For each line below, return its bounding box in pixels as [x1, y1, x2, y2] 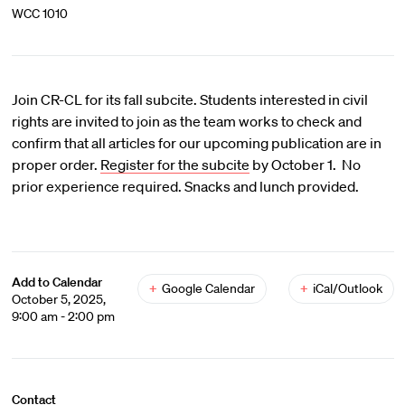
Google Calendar [161, 280, 255, 297]
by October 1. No [249, 155, 361, 174]
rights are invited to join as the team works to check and [11, 112, 362, 130]
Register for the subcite [99, 155, 250, 174]
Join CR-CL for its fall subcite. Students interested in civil [11, 90, 368, 108]
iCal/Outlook [312, 280, 382, 297]
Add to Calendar [11, 274, 102, 290]
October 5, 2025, [11, 291, 106, 307]
